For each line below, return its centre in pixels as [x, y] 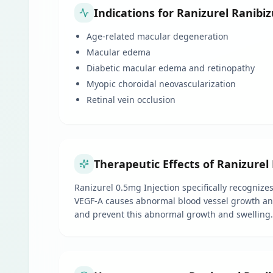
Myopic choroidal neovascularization [161, 84]
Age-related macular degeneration [158, 36]
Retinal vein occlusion [131, 100]
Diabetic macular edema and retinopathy [171, 68]
